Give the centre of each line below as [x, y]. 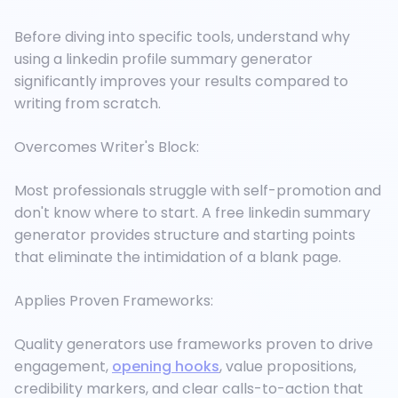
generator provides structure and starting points [185, 235]
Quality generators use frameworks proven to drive [194, 345]
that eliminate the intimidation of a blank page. [178, 258]
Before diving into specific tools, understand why [182, 37]
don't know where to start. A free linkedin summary [192, 213]
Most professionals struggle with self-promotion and [198, 191]
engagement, [63, 367]
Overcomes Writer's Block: [107, 147]
